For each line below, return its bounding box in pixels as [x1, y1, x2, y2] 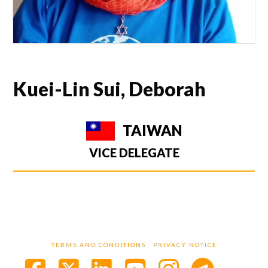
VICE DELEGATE [89, 145, 179, 160]
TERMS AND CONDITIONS [51, 240, 146, 248]
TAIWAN [120, 121, 182, 139]
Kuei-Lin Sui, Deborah [13, 77, 206, 101]
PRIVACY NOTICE [153, 240, 217, 248]
